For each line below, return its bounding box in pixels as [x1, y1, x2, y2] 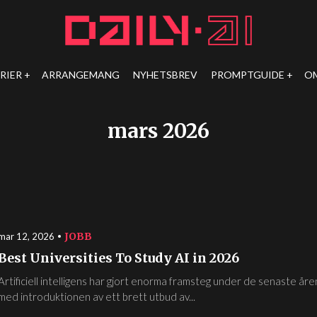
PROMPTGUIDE [211, 69, 285, 81]
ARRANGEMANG [42, 69, 120, 81]
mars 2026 [108, 118, 209, 144]
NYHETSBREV [133, 69, 198, 81]
